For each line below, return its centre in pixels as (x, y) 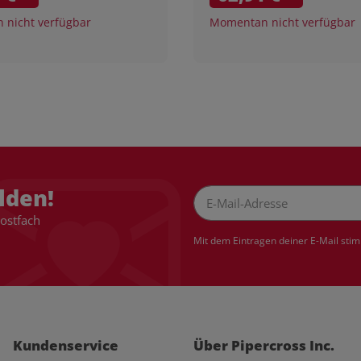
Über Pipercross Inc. (264, 346)
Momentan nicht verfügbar (282, 22)
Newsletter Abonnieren (256, 228)
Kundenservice (66, 346)
